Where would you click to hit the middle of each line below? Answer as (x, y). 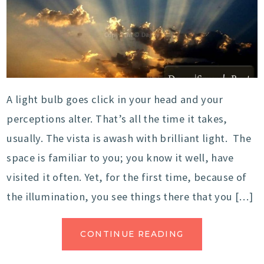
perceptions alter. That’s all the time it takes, (117, 118)
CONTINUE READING (132, 234)
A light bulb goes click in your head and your (115, 99)
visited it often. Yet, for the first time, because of (127, 177)
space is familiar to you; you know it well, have (120, 157)
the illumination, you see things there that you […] (130, 196)
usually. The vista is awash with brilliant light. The (129, 138)
